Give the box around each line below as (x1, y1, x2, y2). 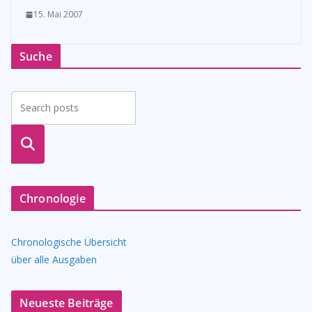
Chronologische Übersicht (11, 235, 127, 249)
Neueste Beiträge (19, 295, 114, 311)
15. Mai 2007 (33, 8, 83, 20)
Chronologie (19, 191, 86, 206)
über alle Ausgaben (11, 253, 97, 266)
